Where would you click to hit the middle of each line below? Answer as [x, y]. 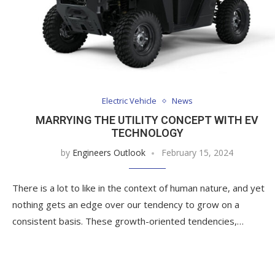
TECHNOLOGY [147, 133]
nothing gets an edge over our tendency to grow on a [126, 205]
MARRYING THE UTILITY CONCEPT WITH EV [147, 120]
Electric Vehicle [129, 101]
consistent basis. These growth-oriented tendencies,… [128, 221]
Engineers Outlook [109, 153]
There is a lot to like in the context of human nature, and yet [138, 188]
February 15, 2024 [198, 153]
